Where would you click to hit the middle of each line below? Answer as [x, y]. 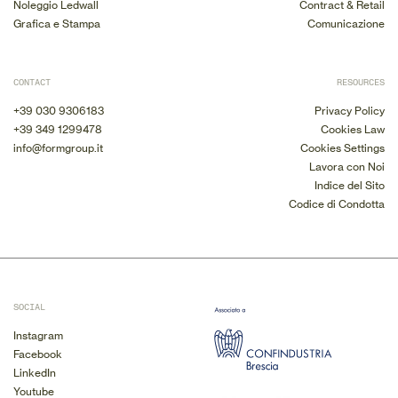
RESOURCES [361, 83]
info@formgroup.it [58, 148]
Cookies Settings [342, 148]
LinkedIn [35, 373]
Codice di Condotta [337, 204]
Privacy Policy [350, 111]
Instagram [38, 335]
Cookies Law [353, 129]
